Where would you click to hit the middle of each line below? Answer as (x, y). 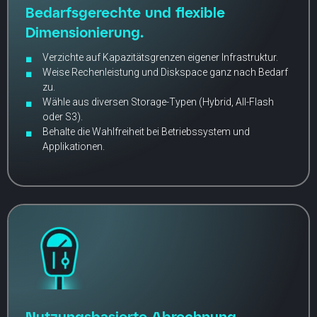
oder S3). (63, 116)
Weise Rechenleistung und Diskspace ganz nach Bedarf (165, 72)
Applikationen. (74, 146)
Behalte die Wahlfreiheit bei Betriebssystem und (146, 131)
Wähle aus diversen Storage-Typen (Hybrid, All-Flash (158, 102)
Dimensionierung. (85, 31)
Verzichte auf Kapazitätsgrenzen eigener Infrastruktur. (160, 57)
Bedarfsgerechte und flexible (125, 12)
